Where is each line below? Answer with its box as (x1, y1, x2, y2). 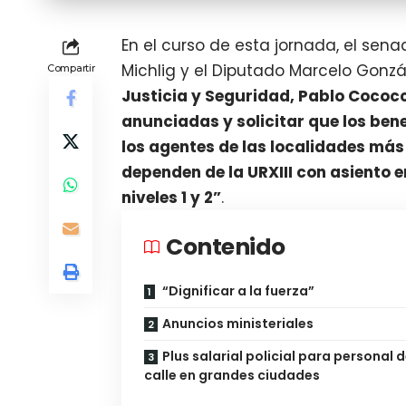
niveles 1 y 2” (121, 187, 222, 209)
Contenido (166, 231, 285, 264)
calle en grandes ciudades (144, 366, 321, 385)
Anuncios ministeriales (162, 314, 314, 333)
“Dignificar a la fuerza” (159, 282, 315, 301)
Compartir (47, 62, 95, 75)
